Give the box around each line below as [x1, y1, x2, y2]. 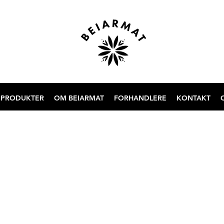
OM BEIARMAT [54, 93, 104, 103]
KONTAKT [176, 93, 211, 103]
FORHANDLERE [114, 93, 167, 103]
